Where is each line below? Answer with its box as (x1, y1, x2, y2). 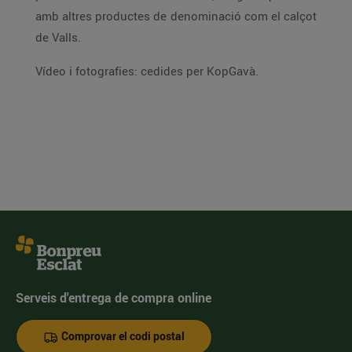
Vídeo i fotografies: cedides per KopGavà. (35, 63, 258, 79)
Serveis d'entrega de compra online (16, 289, 211, 306)
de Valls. (35, 29, 81, 45)
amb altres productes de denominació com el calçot (35, 8, 317, 24)
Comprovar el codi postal (59, 328, 185, 344)
